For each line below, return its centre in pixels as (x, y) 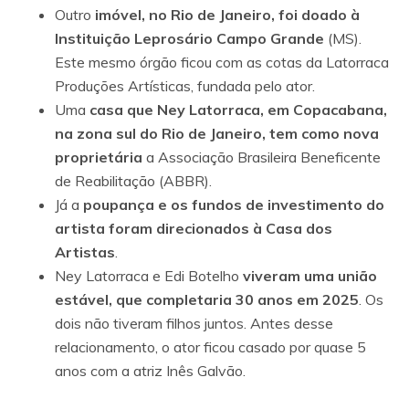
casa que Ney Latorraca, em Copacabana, (238, 109)
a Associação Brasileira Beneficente (262, 157)
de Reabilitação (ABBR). (133, 180)
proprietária (99, 157)
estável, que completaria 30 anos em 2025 (207, 299)
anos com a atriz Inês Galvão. (150, 370)
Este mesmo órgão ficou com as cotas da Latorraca (222, 62)
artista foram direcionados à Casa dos (194, 228)
